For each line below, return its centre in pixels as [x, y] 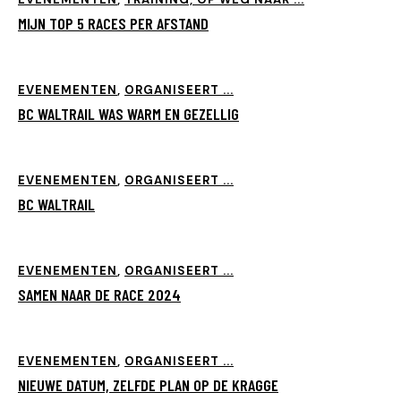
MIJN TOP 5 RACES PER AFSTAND [113, 24]
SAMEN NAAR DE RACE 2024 [99, 295]
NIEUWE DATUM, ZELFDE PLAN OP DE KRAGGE [148, 385]
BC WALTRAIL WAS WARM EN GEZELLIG [128, 114]
